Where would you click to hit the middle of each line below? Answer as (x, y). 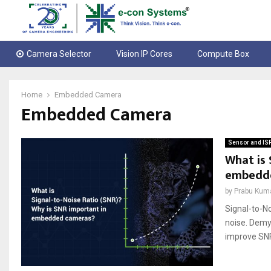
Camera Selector (59, 54)
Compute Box (224, 54)
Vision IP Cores (145, 54)
